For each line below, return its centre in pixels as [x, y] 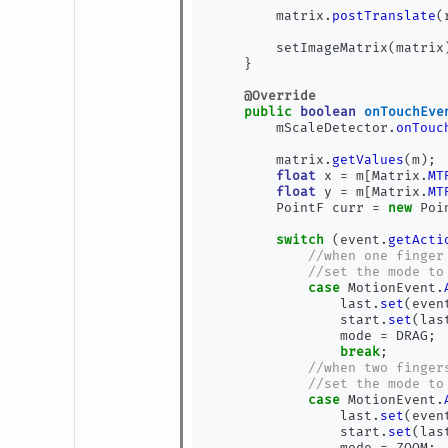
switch [300, 240]
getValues [368, 160]
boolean [328, 112]
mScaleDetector [300, 128]
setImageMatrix [300, 48]
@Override [280, 96]
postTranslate [384, 16]
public [268, 112]
